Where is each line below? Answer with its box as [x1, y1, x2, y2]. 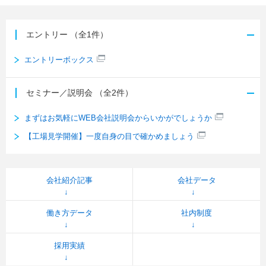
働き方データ [46, 208, 93, 217]
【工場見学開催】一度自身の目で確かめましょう [24, 132, 194, 141]
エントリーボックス [24, 55, 94, 64]
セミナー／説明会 [26, 88, 93, 97]
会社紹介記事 [46, 176, 93, 185]
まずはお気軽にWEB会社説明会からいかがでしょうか [24, 113, 212, 122]
